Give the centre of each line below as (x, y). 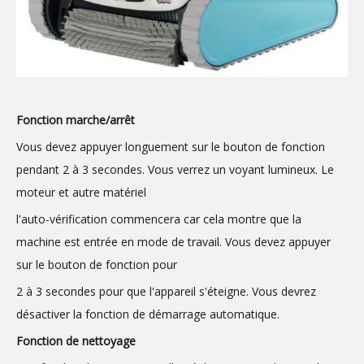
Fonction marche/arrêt (76, 119)
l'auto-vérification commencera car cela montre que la (159, 219)
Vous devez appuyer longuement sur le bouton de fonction (171, 146)
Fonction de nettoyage (76, 340)
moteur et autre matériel (81, 192)
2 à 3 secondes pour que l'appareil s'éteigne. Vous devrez (166, 291)
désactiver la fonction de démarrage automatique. (148, 314)
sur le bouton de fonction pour (97, 264)
